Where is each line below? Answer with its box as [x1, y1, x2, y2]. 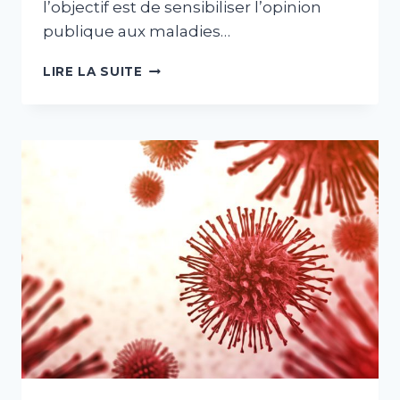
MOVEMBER [141, 59, 225, 74]
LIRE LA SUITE [43, 63, 143, 79]
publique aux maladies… [43, 21, 230, 40]
